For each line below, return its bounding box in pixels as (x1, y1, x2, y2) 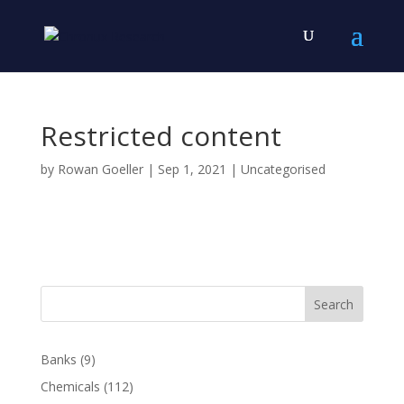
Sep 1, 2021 (157, 161, 226, 178)
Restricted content (40, 117, 281, 154)
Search (314, 295, 354, 313)
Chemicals (40, 378, 100, 395)
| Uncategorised (225, 161, 326, 178)
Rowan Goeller (57, 161, 143, 178)
